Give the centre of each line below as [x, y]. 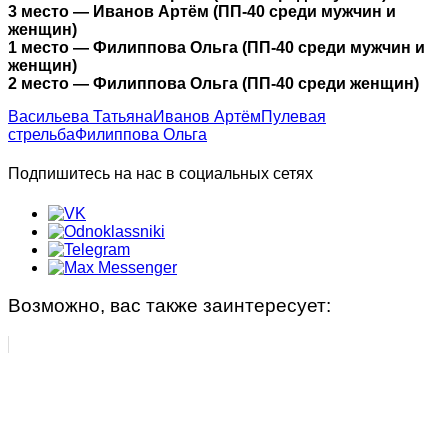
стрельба [41, 135]
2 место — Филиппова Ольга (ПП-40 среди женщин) [215, 84]
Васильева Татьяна [80, 117]
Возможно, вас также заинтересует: [169, 306]
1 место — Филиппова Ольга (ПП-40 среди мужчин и [216, 48]
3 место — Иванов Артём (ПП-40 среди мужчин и [202, 12]
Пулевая [293, 117]
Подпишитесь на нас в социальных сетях [160, 174]
